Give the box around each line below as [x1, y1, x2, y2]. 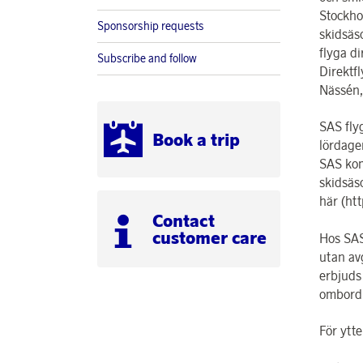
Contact [152, 209, 215, 231]
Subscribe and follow [97, 51, 197, 66]
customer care [152, 226, 267, 248]
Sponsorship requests [97, 19, 204, 34]
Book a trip [152, 128, 240, 150]
